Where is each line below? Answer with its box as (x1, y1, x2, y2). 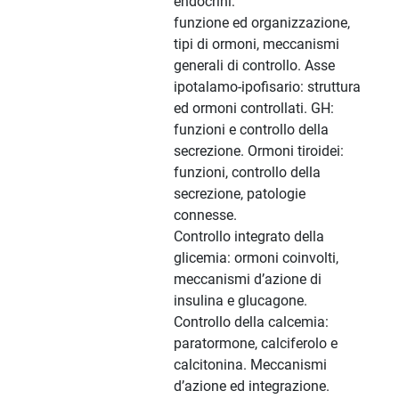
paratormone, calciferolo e (174, 335, 338, 353)
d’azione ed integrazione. (174, 378, 330, 395)
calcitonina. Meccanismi (174, 356, 327, 374)
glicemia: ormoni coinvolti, (174, 249, 338, 267)
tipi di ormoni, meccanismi (174, 36, 339, 53)
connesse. (174, 207, 237, 224)
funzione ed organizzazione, (174, 14, 350, 32)
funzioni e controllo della (174, 121, 329, 139)
